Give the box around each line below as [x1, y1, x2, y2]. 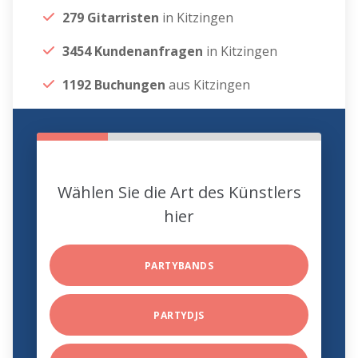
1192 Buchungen [62, 76, 166, 94]
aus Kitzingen [165, 76, 251, 94]
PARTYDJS [153, 308, 205, 323]
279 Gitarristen [62, 9, 163, 27]
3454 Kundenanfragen [62, 42, 204, 61]
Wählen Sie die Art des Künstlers [57, 181, 301, 204]
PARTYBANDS [144, 259, 214, 273]
